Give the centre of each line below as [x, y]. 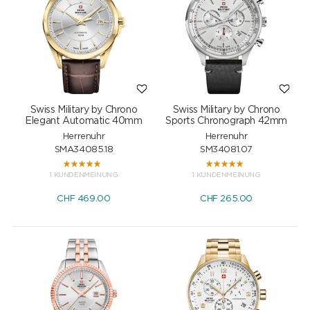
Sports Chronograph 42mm [227, 121]
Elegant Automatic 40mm [84, 121]
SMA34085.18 [84, 150]
